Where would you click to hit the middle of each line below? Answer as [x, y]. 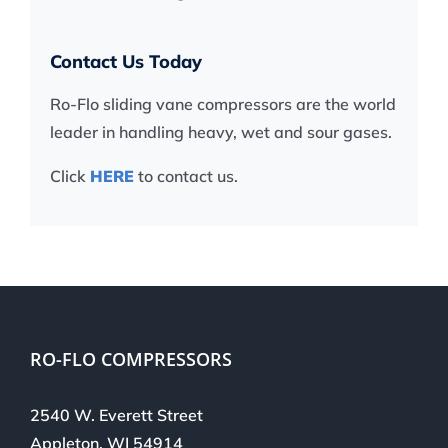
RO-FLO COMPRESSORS [131, 359]
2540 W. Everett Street [116, 415]
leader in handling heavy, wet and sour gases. [221, 132]
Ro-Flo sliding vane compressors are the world [223, 104]
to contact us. [186, 176]
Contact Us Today [126, 61]
